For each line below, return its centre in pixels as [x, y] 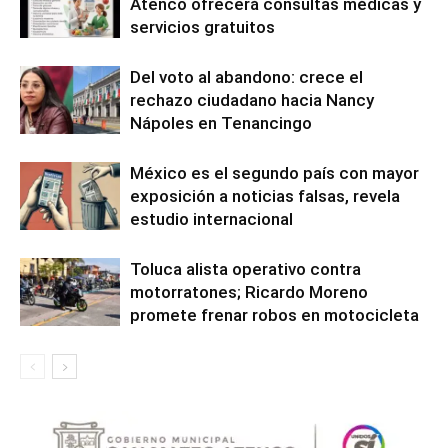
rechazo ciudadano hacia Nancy [252, 99]
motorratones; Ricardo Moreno [249, 291]
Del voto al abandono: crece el [246, 76]
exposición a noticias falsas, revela [265, 195]
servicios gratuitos [202, 26]
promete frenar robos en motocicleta [274, 314]
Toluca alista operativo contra [245, 268]
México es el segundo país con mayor [274, 172]
